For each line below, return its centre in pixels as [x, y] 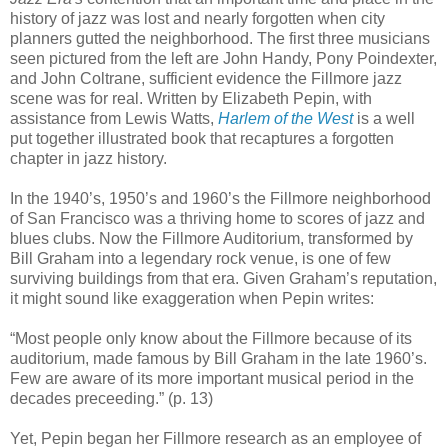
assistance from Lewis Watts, [114, 118]
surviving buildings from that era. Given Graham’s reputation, [223, 278]
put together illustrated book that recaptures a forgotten [202, 138]
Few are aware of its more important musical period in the [212, 378]
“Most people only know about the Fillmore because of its [211, 338]
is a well [384, 118]
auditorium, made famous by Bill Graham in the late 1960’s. [218, 358]
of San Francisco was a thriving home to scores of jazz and [217, 218]
